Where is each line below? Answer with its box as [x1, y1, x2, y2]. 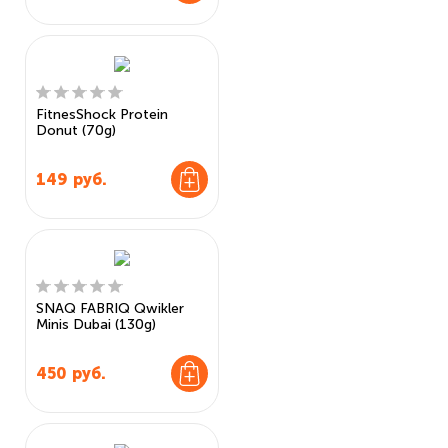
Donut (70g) [36, 122, 116, 139]
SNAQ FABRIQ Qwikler [36, 300, 184, 317]
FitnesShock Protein [36, 106, 168, 123]
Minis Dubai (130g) [36, 316, 156, 333]
